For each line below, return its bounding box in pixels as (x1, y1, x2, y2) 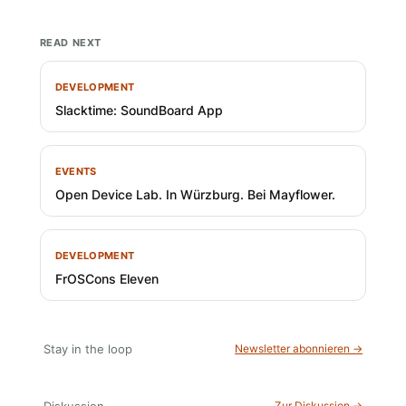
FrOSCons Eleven (54, 270, 159, 286)
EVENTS (54, 164, 97, 178)
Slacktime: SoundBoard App (54, 101, 223, 118)
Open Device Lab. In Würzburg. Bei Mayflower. (54, 186, 335, 202)
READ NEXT (39, 35, 101, 49)
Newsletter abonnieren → (235, 342, 363, 356)
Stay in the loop (43, 341, 132, 356)
